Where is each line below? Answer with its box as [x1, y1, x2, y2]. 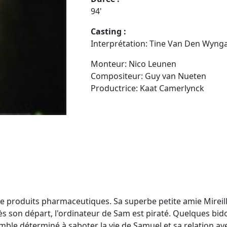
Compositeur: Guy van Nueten [91, 70, 206, 82]
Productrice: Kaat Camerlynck [91, 82, 204, 94]
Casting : [91, 25, 126, 37]
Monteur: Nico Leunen [91, 58, 176, 69]
